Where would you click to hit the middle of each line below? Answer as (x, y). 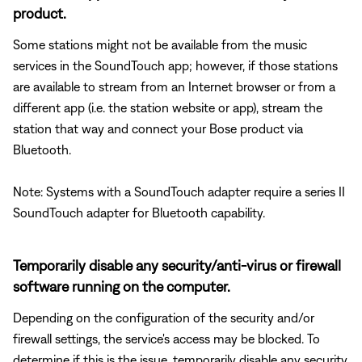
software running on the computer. (122, 286)
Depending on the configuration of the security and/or (164, 317)
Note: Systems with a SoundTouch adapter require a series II (179, 191)
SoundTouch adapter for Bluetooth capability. (139, 212)
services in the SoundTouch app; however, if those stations (175, 65)
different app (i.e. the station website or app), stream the (168, 107)
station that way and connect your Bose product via (158, 128)
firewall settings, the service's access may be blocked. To (166, 338)
